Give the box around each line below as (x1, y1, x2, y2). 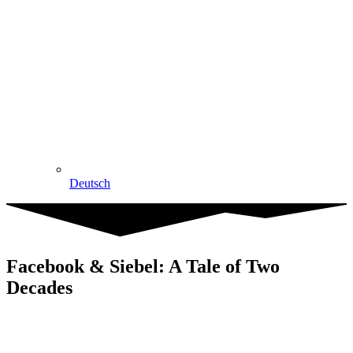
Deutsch (69, 176, 110, 190)
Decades (6, 277, 72, 299)
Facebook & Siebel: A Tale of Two (6, 256, 280, 277)
